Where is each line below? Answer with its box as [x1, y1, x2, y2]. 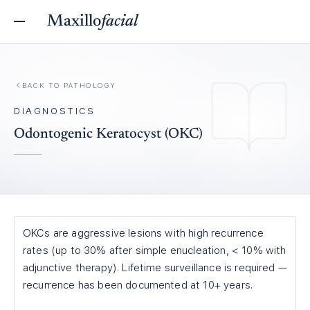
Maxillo [47, 13, 101, 30]
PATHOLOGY [64, 80, 116, 89]
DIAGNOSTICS [14, 105, 95, 116]
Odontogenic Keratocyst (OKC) [14, 127, 203, 142]
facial [101, 13, 138, 30]
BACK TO [22, 80, 64, 89]
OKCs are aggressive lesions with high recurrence [23, 227, 264, 239]
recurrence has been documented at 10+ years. [23, 279, 253, 291]
